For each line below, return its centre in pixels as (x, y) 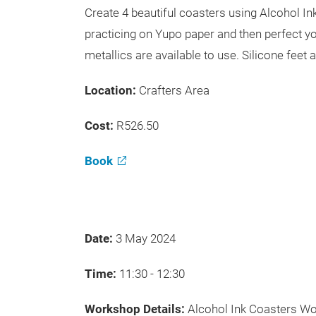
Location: (112, 90)
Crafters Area (174, 90)
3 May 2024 (147, 238)
